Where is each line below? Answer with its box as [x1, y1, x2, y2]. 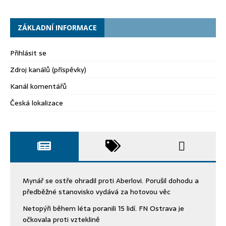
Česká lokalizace [10, 97, 63, 109]
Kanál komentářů [10, 81, 67, 92]
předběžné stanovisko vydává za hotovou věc [23, 186, 171, 198]
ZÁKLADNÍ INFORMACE [18, 23, 97, 33]
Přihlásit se [10, 47, 46, 59]
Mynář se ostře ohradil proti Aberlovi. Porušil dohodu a [23, 175, 199, 187]
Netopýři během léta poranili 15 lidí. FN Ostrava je [23, 203, 184, 214]
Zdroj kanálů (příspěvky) [10, 64, 86, 76]
